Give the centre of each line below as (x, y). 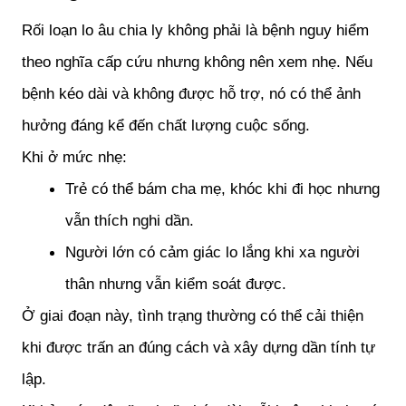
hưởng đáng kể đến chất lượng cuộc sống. (166, 125)
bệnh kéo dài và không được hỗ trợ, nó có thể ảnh (191, 93)
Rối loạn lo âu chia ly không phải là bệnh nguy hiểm (195, 29)
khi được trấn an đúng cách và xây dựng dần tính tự (198, 347)
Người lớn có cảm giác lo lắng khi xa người (213, 251)
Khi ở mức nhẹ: (74, 156)
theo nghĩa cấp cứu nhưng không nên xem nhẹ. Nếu (197, 61)
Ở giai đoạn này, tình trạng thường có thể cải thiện (193, 315)
